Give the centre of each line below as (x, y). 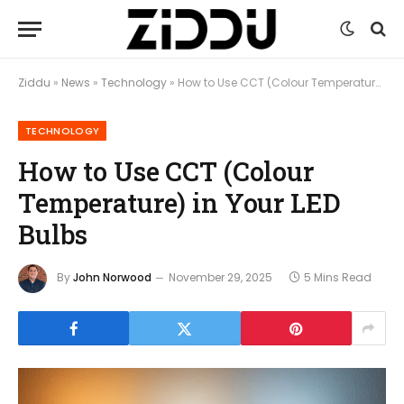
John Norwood (112, 278)
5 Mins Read (338, 278)
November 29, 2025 (220, 278)
